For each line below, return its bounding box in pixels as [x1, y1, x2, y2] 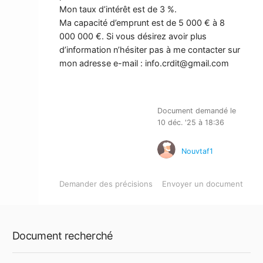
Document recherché [12, 229, 113, 242]
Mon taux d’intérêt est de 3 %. [59, 4, 177, 15]
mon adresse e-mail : [59, 58, 145, 69]
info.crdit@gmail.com [144, 58, 229, 69]
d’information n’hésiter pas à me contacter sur [59, 44, 240, 55]
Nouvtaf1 [181, 147, 214, 156]
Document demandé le [157, 106, 236, 115]
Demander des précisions [59, 178, 153, 188]
